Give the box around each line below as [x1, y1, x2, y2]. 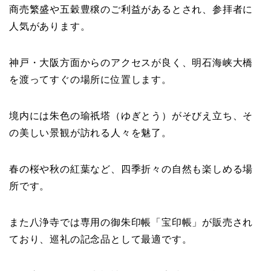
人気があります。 [9, 21, 91, 31]
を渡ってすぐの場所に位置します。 [9, 74, 172, 85]
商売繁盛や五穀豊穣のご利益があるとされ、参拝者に [9, 4, 253, 15]
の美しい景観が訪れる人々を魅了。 [9, 127, 172, 138]
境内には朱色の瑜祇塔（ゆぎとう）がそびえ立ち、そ [9, 110, 253, 121]
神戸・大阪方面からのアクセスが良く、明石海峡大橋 [9, 57, 253, 68]
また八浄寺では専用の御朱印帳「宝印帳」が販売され [9, 217, 253, 227]
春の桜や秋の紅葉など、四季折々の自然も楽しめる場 [9, 163, 253, 174]
